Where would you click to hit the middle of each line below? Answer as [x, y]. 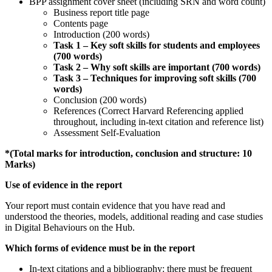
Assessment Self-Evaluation [107, 133]
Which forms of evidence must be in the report [100, 248]
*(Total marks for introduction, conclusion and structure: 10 [128, 154]
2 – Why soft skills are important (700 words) [168, 67]
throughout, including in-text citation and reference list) [158, 122]
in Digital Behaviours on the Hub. [70, 228]
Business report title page [101, 13]
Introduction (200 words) [101, 35]
